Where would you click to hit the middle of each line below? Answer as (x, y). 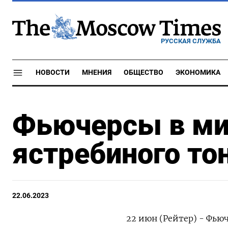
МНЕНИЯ (97, 73)
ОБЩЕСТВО (144, 73)
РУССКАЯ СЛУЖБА (191, 41)
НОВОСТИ (53, 73)
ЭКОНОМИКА (198, 73)
